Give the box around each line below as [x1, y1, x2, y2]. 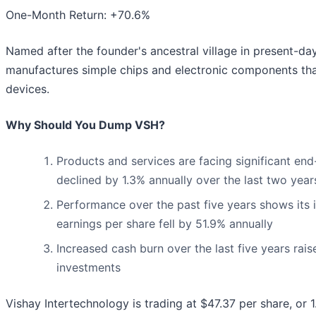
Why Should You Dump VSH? [6, 118, 165, 133]
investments [56, 260, 121, 275]
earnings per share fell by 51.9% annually [56, 217, 273, 231]
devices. [6, 82, 49, 97]
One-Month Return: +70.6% [6, 8, 150, 23]
